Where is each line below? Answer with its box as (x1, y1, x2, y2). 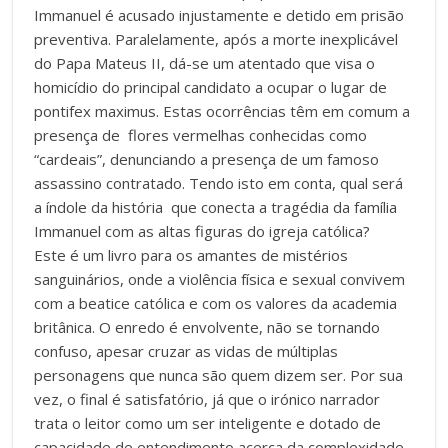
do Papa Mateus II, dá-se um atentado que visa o (34, 52, 376, 73)
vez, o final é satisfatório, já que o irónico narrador (34, 388, 381, 409)
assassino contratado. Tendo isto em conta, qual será (34, 172, 404, 193)
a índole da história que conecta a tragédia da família (34, 196, 398, 217)
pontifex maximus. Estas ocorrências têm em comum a (34, 100, 411, 121)
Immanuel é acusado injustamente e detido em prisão (34, 4, 405, 25)
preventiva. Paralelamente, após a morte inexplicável (34, 28, 399, 49)
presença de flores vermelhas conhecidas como (34, 124, 368, 145)
